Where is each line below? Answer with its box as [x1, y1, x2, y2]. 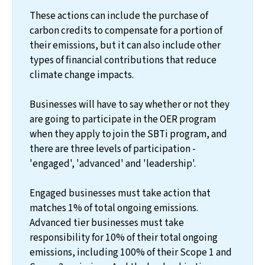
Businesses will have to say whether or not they [29, 96, 230, 112]
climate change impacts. [29, 67, 134, 82]
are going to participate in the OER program [29, 111, 216, 127]
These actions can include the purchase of [29, 8, 208, 23]
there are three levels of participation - [29, 141, 196, 156]
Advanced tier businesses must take [29, 215, 184, 230]
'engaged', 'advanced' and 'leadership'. [29, 156, 196, 171]
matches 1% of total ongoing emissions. [29, 200, 198, 215]
